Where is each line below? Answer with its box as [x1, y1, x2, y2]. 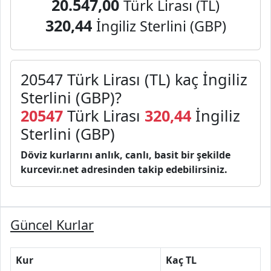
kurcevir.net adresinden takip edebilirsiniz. [21, 163, 227, 176]
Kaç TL [166, 253, 197, 267]
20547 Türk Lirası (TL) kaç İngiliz [21, 69, 247, 90]
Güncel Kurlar [10, 216, 94, 233]
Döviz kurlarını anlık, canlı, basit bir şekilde [21, 148, 230, 162]
